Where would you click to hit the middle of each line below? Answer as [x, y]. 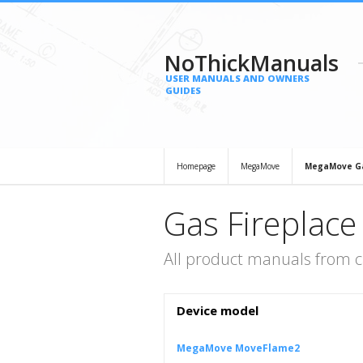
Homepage [196, 166]
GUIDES [183, 90]
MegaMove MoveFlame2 [238, 348]
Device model [218, 310]
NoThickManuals [251, 63]
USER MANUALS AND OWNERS [237, 78]
